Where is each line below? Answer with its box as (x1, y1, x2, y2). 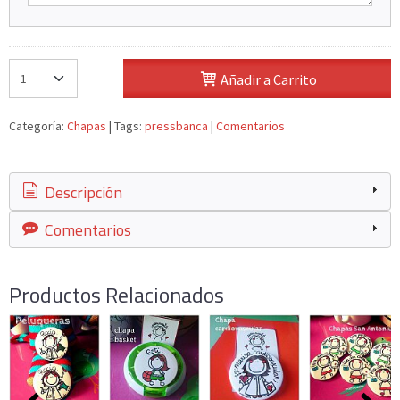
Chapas (67, 118, 109, 135)
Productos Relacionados (9, 279, 224, 312)
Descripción (41, 179, 123, 204)
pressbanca (145, 118, 208, 135)
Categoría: (9, 118, 67, 135)
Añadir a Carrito (217, 71, 317, 89)
